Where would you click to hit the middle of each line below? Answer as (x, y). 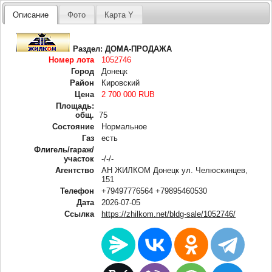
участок (79, 158)
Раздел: (89, 49)
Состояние (73, 126)
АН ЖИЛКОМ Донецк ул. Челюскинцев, (175, 170)
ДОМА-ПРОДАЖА (139, 49)
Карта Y (119, 15)
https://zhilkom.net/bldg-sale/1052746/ (169, 214)
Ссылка (80, 214)
